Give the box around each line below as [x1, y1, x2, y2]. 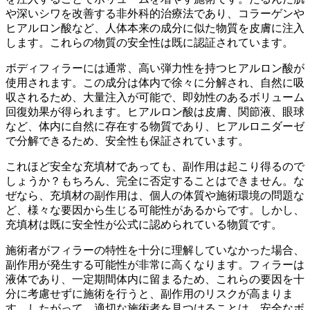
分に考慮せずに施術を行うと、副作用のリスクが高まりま [6, 288, 293, 300]
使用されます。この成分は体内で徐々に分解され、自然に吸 [6, 77, 304, 89]
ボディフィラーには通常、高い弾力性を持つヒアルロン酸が [6, 62, 304, 75]
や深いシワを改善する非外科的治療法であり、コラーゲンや [6, 8, 304, 20]
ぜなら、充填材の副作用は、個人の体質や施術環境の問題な [6, 190, 304, 202]
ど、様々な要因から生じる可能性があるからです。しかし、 [6, 204, 304, 217]
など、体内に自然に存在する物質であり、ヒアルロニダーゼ [6, 120, 304, 133]
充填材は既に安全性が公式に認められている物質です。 [6, 219, 282, 231]
